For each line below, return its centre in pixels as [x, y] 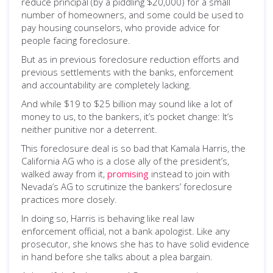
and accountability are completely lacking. [106, 85]
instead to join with [189, 174]
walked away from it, [64, 174]
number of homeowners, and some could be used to [133, 15]
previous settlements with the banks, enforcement [127, 72]
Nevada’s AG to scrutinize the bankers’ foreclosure [127, 186]
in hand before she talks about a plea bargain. [117, 257]
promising [128, 174]
